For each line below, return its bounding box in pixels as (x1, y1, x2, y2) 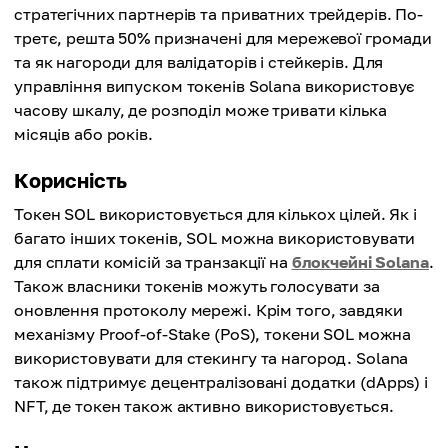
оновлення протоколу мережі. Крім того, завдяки (14, 300, 403, 321)
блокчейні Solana (291, 252, 429, 273)
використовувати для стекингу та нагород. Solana (14, 348, 409, 369)
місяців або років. (14, 124, 153, 145)
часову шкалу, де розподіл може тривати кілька (14, 100, 387, 121)
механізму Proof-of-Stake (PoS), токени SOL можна (14, 324, 412, 345)
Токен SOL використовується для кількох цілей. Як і (14, 204, 418, 225)
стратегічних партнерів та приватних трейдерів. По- (14, 4, 424, 25)
